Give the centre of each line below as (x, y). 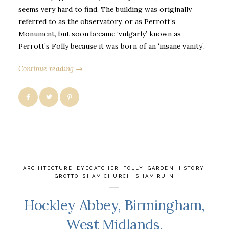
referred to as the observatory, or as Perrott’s (97, 21)
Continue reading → (51, 69)
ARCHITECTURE (48, 168)
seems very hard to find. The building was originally (105, 9)
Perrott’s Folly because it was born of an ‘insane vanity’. (112, 46)
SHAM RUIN (155, 176)
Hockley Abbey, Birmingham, (114, 205)
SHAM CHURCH (108, 176)
